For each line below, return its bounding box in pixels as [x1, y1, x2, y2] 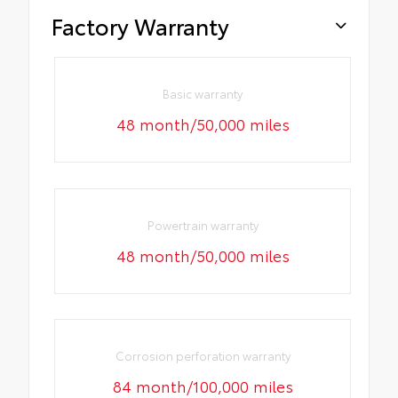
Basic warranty [163, 85, 243, 102]
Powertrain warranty [147, 216, 259, 233]
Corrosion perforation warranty [115, 346, 291, 363]
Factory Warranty [52, 9, 229, 41]
